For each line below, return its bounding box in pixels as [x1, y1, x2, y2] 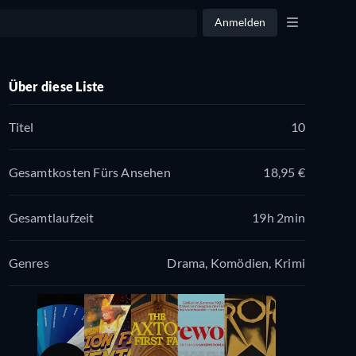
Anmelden [215, 15, 265, 29]
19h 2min [252, 209, 305, 225]
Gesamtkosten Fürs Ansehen [8, 164, 171, 180]
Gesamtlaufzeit [8, 209, 95, 225]
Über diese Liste [8, 79, 105, 95]
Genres [8, 254, 49, 270]
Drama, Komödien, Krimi [167, 254, 305, 270]
